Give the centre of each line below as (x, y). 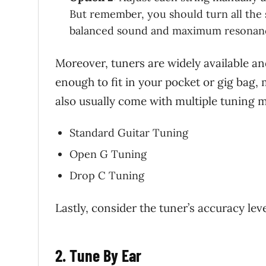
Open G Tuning (108, 154)
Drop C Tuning (107, 176)
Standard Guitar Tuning (129, 133)
